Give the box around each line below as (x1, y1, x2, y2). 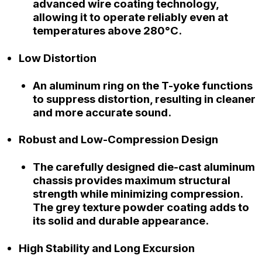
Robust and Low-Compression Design (19, 133, 218, 147)
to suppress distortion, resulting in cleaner (33, 92, 256, 106)
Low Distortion (19, 51, 96, 65)
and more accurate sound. (33, 105, 171, 119)
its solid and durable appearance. (33, 214, 209, 227)
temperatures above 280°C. (33, 24, 182, 38)
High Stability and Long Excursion (19, 241, 195, 255)
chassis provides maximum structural (33, 174, 230, 187)
